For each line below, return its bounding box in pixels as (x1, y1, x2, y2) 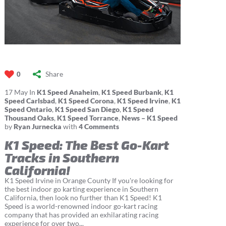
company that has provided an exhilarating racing (4, 210, 158, 219)
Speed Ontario (4, 105, 52, 114)
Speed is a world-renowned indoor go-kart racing (4, 202, 157, 211)
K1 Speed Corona (58, 96, 114, 105)
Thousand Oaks (4, 114, 54, 123)
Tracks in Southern (4, 149, 119, 165)
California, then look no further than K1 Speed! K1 (4, 193, 162, 202)
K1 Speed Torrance (56, 114, 119, 123)
